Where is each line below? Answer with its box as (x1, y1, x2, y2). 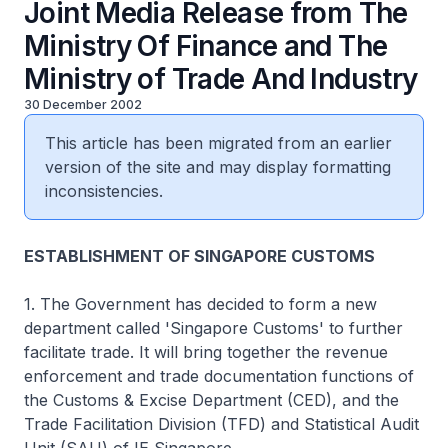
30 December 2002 (24, 97, 142, 112)
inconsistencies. (45, 181, 163, 201)
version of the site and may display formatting (45, 157, 391, 177)
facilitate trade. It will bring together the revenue (24, 342, 388, 362)
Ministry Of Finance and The (24, 29, 388, 63)
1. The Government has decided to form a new (24, 294, 377, 314)
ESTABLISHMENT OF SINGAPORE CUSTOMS (24, 246, 375, 266)
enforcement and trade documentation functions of (24, 366, 414, 386)
